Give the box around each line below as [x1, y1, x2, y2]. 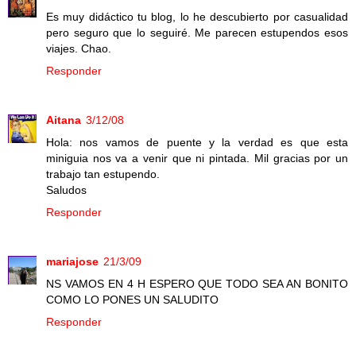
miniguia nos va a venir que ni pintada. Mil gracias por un [46, 152, 348, 165]
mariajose [46, 255, 99, 269]
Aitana [46, 114, 81, 127]
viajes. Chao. [46, 42, 111, 56]
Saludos [46, 184, 87, 197]
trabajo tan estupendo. [46, 168, 160, 181]
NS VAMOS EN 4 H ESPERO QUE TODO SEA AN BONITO [46, 277, 348, 291]
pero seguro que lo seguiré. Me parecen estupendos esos [46, 26, 348, 40]
